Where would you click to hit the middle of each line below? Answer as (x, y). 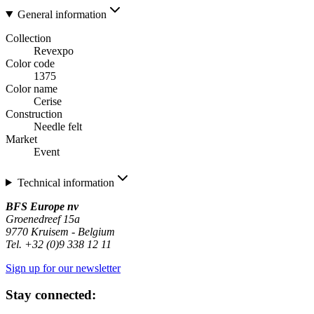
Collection (28, 38)
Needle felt (58, 126)
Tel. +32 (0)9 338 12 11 (59, 244)
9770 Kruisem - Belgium (60, 231)
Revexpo (54, 50)
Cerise (48, 101)
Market (21, 139)
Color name (32, 88)
